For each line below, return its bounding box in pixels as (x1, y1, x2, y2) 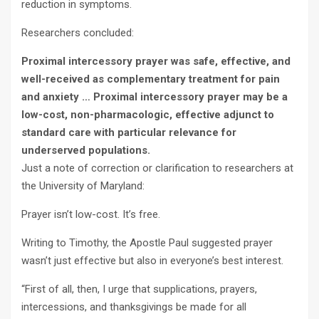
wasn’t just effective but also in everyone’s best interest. (21, 254, 283, 267)
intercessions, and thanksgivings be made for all (21, 300, 246, 313)
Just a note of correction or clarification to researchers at (21, 162, 293, 174)
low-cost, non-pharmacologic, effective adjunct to (21, 108, 274, 121)
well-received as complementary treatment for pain (21, 73, 280, 85)
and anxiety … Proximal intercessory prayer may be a (21, 90, 288, 103)
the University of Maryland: (21, 179, 145, 192)
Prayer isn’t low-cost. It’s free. (21, 208, 160, 221)
